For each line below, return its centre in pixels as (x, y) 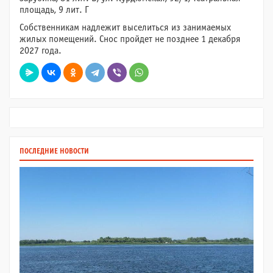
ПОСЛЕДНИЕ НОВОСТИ (54, 152)
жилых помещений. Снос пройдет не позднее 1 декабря (130, 39)
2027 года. (41, 51)
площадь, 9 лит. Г (54, 10)
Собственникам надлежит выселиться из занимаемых (125, 28)
